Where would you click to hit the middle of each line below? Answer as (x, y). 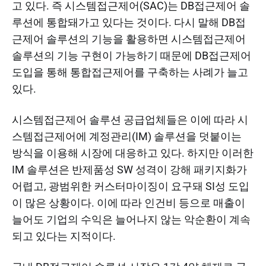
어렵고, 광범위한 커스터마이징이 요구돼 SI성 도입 (131, 186)
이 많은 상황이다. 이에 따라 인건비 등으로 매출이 (129, 202)
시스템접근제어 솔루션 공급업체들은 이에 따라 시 (130, 119)
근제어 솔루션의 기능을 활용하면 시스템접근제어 (129, 39)
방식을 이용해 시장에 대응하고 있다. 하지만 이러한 (133, 153)
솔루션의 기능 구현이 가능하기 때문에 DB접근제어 (132, 55)
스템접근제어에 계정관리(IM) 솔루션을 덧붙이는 (127, 136)
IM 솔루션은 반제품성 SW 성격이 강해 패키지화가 (129, 169)
